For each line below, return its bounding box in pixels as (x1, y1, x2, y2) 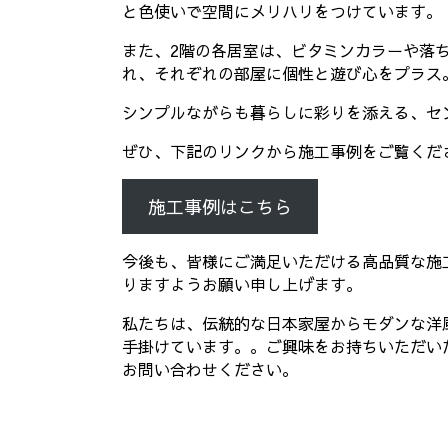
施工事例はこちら (147, 194, 292, 220)
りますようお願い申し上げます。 (122, 273, 362, 296)
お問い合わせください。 (122, 358, 298, 381)
